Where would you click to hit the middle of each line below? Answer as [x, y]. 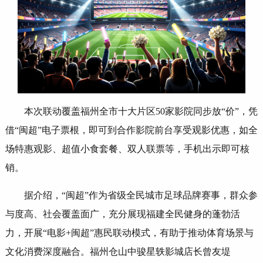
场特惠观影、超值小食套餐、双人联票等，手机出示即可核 [127, 149]
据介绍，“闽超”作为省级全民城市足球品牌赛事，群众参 [141, 195]
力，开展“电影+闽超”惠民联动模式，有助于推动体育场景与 [129, 232]
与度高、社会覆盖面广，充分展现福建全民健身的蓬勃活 [122, 214]
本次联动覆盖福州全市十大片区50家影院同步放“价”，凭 [141, 111]
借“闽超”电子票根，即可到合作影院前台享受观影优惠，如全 [131, 130]
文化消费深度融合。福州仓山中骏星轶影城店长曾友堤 [118, 251]
